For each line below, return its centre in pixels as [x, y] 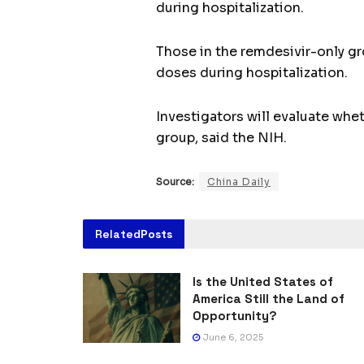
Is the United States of [263, 282]
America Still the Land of [269, 299]
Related [118, 234]
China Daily [239, 182]
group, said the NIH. [221, 138]
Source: [175, 182]
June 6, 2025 [232, 338]
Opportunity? [235, 316]
